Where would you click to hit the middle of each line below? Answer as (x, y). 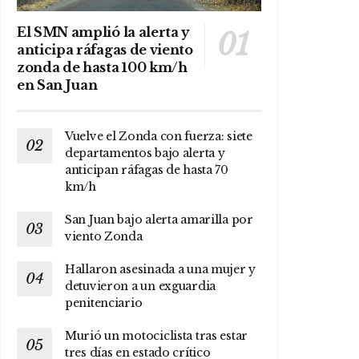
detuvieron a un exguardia (141, 286)
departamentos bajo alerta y (145, 153)
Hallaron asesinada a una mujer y (161, 270)
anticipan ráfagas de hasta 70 (147, 170)
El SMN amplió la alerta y (103, 32)
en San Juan (57, 85)
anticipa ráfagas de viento (105, 50)
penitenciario (104, 303)
